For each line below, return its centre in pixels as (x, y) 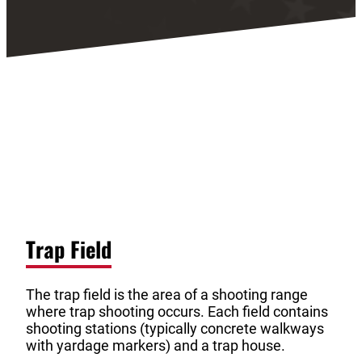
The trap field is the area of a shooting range (167, 295)
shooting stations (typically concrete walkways (175, 329)
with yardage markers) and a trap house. (156, 346)
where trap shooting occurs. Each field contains (177, 312)
